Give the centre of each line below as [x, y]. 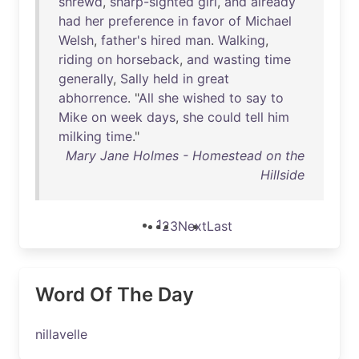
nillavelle [61, 334]
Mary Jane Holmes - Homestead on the [185, 155]
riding [76, 59]
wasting [237, 59]
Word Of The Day [115, 294]
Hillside [282, 175]
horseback [148, 59]
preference [141, 21]
